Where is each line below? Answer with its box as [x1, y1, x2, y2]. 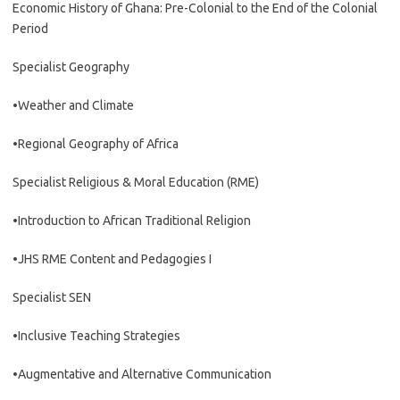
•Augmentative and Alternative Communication [12, 367, 271, 381]
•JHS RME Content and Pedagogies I [12, 252, 212, 266]
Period [12, 21, 48, 36]
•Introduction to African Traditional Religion [12, 213, 251, 228]
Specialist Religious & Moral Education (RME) [12, 175, 259, 189]
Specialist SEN [12, 290, 91, 304]
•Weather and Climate [12, 98, 134, 112]
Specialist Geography [12, 60, 129, 74]
